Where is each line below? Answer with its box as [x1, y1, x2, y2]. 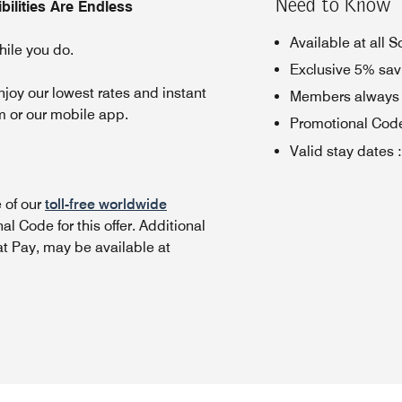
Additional [139, 217, 205, 234]
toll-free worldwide [45, 196, 167, 213]
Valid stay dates [290, 143, 394, 160]
